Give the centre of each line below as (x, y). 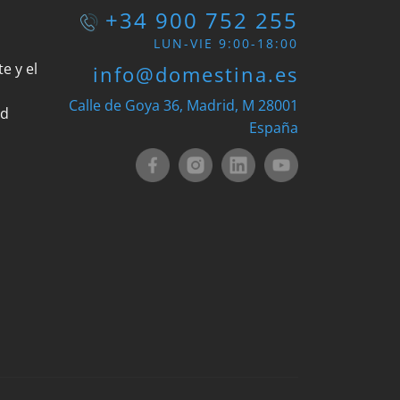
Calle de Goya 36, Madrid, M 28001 (183, 105)
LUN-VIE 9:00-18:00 (226, 43)
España (274, 127)
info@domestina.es (196, 74)
